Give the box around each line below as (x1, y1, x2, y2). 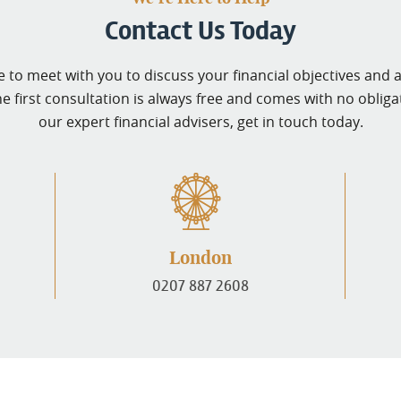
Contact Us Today (105, 13, 296, 47)
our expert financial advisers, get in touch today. (38, 111, 363, 132)
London (168, 249, 232, 268)
